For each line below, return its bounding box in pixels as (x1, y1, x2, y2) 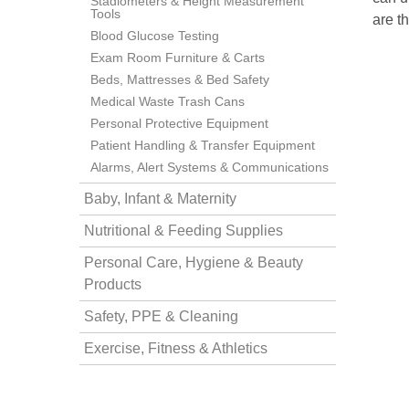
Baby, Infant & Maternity (84, 191, 236, 206)
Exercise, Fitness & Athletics (84, 341, 267, 356)
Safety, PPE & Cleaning (84, 309, 238, 324)
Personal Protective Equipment (90, 116, 268, 131)
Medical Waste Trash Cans (90, 94, 245, 109)
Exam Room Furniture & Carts (90, 50, 265, 65)
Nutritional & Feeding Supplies (84, 223, 283, 238)
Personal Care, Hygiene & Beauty (84, 255, 303, 270)
